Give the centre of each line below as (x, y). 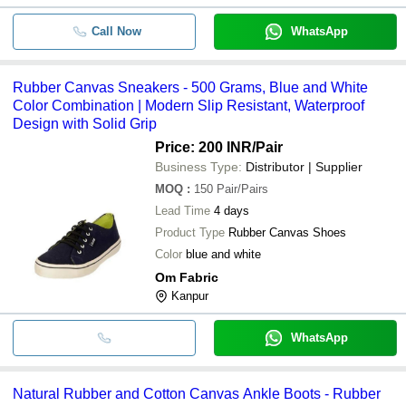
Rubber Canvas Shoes (287, 232)
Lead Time (183, 210)
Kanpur (190, 295)
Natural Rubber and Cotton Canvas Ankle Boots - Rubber (197, 393)
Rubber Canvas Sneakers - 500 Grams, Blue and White (190, 87)
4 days (232, 210)
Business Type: (198, 166)
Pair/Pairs (242, 188)
